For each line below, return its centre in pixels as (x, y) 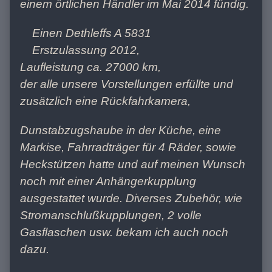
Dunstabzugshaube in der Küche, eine (121, 130)
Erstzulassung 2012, (86, 50)
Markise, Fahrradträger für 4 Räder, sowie (128, 147)
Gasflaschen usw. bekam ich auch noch (124, 232)
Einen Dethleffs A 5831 (92, 33)
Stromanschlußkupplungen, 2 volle (111, 215)
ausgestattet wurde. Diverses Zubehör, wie (131, 198)
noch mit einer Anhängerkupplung (108, 181)
